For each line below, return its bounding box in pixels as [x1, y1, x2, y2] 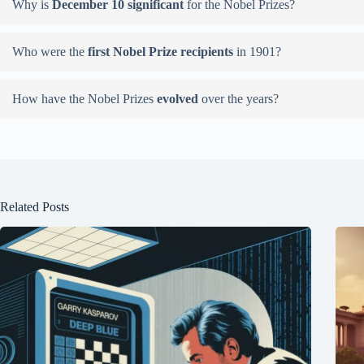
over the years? [201, 92, 279, 106]
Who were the [12, 45, 88, 59]
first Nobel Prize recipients [88, 45, 236, 59]
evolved [157, 92, 201, 106]
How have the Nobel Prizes [12, 92, 157, 106]
